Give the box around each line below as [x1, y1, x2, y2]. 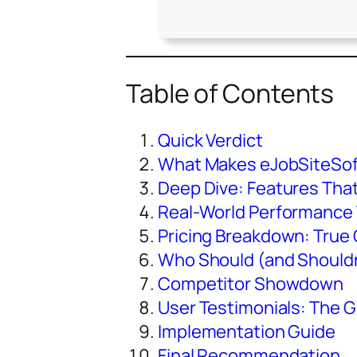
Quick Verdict [158, 128, 263, 153]
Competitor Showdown [158, 272, 344, 296]
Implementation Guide [158, 320, 335, 344]
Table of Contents [126, 75, 335, 111]
